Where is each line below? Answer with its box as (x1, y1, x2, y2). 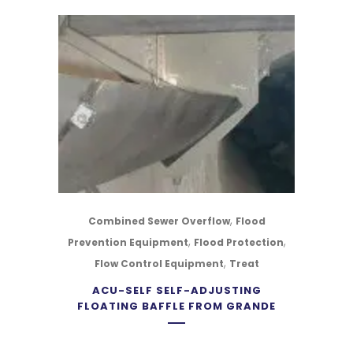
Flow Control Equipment (94, 257, 224, 270)
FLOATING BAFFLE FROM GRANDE (77, 299, 276, 314)
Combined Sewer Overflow (87, 214, 230, 228)
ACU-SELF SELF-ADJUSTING (91, 283, 262, 298)
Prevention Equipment (67, 236, 188, 249)
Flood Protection (193, 236, 284, 249)
